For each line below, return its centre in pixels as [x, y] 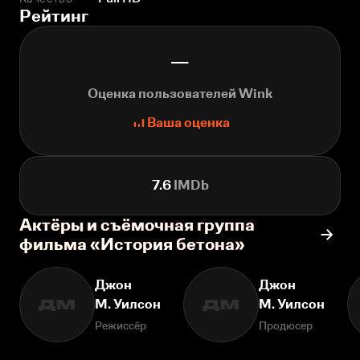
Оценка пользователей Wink [180, 94]
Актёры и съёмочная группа [137, 225]
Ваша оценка [188, 123]
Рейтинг [54, 16]
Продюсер [286, 325]
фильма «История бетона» [132, 244]
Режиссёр [121, 325]
